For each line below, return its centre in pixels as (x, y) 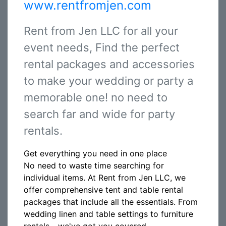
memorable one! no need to (96, 97)
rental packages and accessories (109, 64)
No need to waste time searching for (94, 165)
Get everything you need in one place (95, 153)
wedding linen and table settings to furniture (108, 214)
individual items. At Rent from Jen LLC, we (105, 178)
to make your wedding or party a (108, 81)
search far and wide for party (99, 114)
